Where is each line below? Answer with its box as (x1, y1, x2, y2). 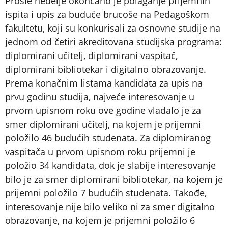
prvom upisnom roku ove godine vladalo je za (5, 104, 201, 117)
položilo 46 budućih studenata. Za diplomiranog (5, 131, 211, 144)
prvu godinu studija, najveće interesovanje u (5, 90, 194, 103)
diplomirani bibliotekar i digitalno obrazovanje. (5, 63, 206, 75)
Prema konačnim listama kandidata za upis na (5, 76, 203, 89)
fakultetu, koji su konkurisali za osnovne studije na (5, 21, 220, 34)
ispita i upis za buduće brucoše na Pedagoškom (5, 8, 209, 20)
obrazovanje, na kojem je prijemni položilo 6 (5, 214, 195, 226)
